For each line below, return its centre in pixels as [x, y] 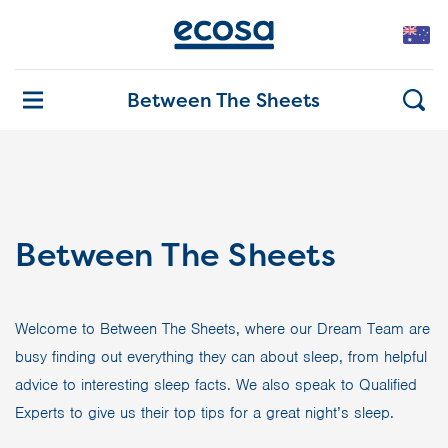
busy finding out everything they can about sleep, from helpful [221, 357]
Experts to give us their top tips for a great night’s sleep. [204, 413]
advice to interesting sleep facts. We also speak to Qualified [216, 385]
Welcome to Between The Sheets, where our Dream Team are [222, 329]
